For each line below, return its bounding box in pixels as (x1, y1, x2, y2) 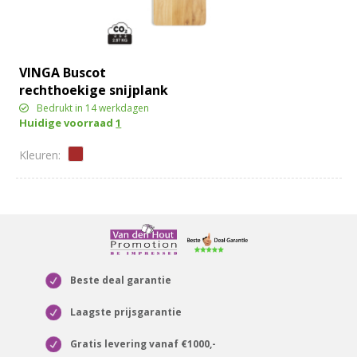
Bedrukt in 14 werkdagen (37, 101, 150, 116)
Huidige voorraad (19, 116, 116, 131)
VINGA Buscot (19, 64, 107, 82)
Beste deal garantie (69, 273, 171, 287)
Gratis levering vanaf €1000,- (69, 336, 216, 351)
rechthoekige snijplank (19, 81, 169, 100)
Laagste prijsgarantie (69, 304, 182, 319)
